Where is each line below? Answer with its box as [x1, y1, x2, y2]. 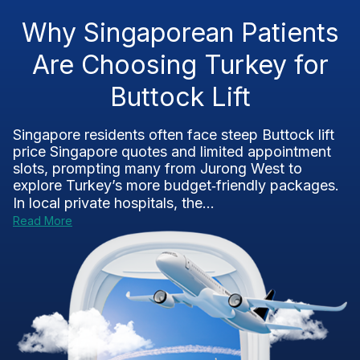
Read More [13, 214, 72, 227]
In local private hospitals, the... [13, 194, 215, 211]
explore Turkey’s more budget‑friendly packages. [13, 177, 339, 194]
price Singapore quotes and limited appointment [13, 143, 331, 160]
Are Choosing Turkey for [31, 49, 329, 80]
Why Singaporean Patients [21, 17, 339, 48]
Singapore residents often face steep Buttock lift [13, 126, 334, 143]
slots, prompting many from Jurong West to [13, 160, 302, 177]
